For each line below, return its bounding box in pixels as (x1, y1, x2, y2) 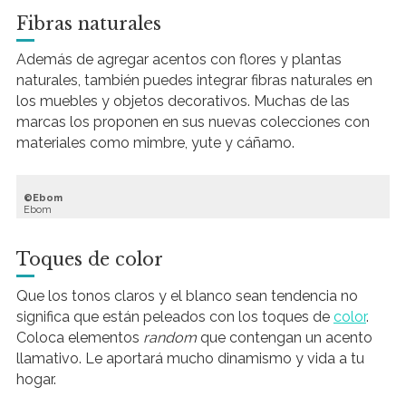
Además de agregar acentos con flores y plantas (15, 50, 342, 68)
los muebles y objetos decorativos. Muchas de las (15, 92, 350, 110)
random (142, 328, 197, 346)
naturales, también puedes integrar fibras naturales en (15, 71, 372, 89)
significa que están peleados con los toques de (15, 307, 333, 325)
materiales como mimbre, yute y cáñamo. (15, 133, 295, 151)
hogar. (15, 370, 56, 388)
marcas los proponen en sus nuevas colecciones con (15, 112, 370, 130)
